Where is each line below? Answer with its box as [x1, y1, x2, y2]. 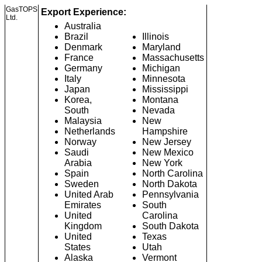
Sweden [64, 179, 99, 189]
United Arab [64, 189, 113, 199]
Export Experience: [41, 7, 126, 17]
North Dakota [142, 179, 197, 189]
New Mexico [142, 147, 194, 157]
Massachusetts [142, 53, 204, 63]
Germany [64, 63, 102, 73]
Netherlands [64, 126, 115, 136]
